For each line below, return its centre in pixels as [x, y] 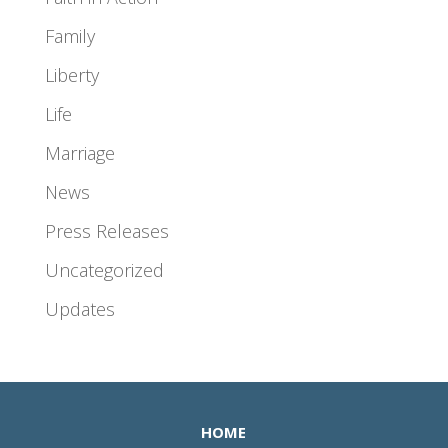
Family [69, 36]
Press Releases [106, 231]
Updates [79, 309]
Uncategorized [104, 270]
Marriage [79, 153]
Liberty [71, 75]
